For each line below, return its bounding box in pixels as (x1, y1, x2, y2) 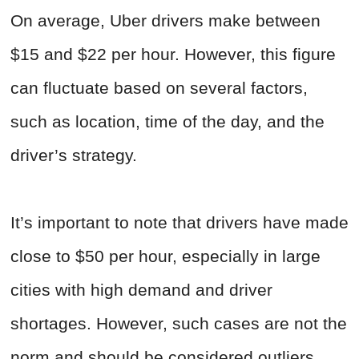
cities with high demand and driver (10, 280, 272, 300)
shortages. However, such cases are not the (10, 314, 347, 333)
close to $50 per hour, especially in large (10, 247, 321, 266)
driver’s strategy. (10, 146, 137, 165)
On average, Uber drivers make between (10, 11, 321, 30)
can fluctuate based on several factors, (10, 79, 308, 98)
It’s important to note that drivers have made (10, 213, 349, 232)
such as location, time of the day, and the (10, 112, 325, 131)
